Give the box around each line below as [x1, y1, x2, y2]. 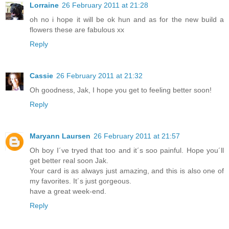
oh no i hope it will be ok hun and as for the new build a [30, 15, 224, 24]
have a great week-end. [30, 187, 106, 195]
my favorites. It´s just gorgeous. [30, 176, 131, 185]
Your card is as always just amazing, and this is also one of [30, 166, 224, 175]
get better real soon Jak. [30, 156, 108, 165]
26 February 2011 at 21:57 [94, 131, 180, 140]
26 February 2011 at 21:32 [56, 71, 143, 80]
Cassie [30, 71, 53, 80]
